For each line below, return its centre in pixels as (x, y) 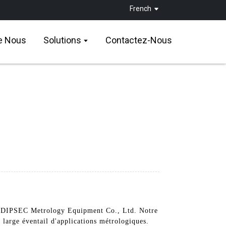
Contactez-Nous (139, 40)
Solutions (63, 40)
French (141, 8)
